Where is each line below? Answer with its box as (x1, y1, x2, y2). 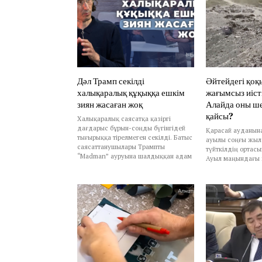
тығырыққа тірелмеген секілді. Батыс (77, 132, 192, 142)
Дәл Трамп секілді (77, 74, 144, 87)
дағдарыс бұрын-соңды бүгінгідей (77, 123, 185, 132)
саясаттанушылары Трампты (77, 142, 165, 151)
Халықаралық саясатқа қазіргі (77, 113, 171, 123)
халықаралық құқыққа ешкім (77, 86, 185, 99)
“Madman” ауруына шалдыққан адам (77, 151, 192, 160)
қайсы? (206, 109, 233, 122)
